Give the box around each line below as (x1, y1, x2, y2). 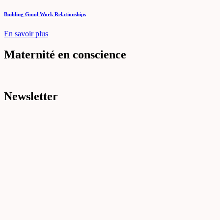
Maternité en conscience (4, 48, 126, 61)
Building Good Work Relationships (4, 11, 86, 17)
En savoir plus (4, 29, 48, 38)
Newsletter (4, 89, 58, 103)
